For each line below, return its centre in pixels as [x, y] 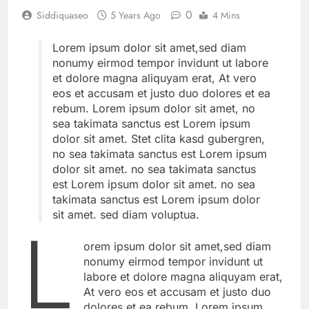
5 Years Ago [136, 15]
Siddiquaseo [62, 15]
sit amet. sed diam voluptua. [126, 214]
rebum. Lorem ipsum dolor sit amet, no [154, 108]
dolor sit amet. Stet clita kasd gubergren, [159, 138]
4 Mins [226, 15]
